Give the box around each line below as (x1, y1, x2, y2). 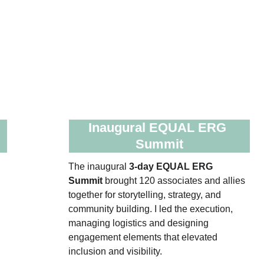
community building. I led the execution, (68, 204, 235, 214)
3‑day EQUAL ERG (128, 161, 215, 171)
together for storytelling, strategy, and (68, 190, 223, 200)
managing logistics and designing (68, 218, 211, 228)
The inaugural (68, 161, 129, 171)
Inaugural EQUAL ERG (88, 120, 230, 135)
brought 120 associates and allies (102, 176, 247, 186)
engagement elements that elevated (68, 232, 220, 242)
